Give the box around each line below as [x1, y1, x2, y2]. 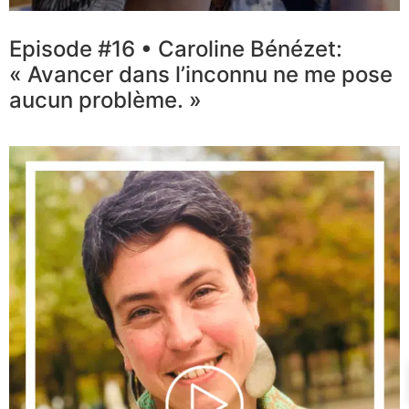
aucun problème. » [9, 87, 202, 114]
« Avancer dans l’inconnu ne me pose [9, 61, 393, 89]
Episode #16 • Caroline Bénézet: [9, 36, 342, 63]
